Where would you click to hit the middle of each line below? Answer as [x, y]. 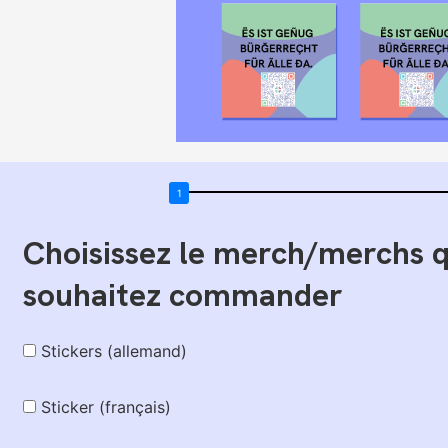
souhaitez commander [183, 294]
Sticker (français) [106, 406]
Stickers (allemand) [114, 350]
